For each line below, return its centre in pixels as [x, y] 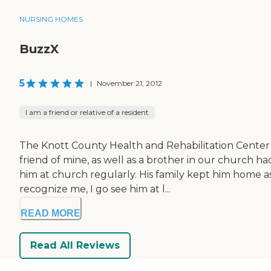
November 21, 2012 [129, 83]
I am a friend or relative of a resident [87, 112]
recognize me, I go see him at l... [95, 189]
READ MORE [51, 213]
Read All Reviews [75, 246]
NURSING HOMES [51, 19]
